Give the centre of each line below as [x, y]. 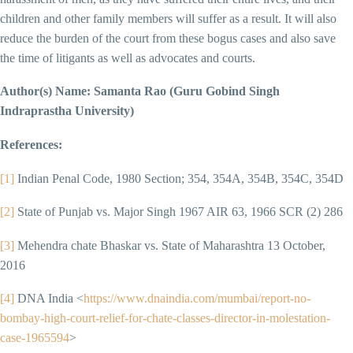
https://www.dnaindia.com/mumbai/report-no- [197, 299]
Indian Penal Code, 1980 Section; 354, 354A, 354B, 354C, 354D [179, 178]
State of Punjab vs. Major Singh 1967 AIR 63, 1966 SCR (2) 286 [178, 212]
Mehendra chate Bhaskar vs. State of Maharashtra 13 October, [170, 245]
